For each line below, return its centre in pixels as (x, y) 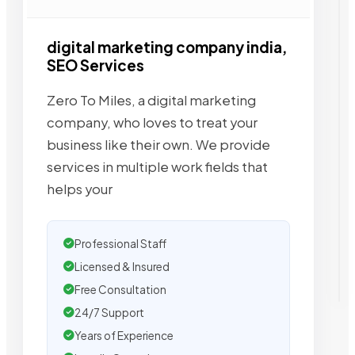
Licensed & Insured (122, 266)
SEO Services (95, 65)
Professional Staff (120, 243)
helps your (80, 189)
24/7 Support (109, 312)
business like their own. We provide (158, 144)
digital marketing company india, (167, 47)
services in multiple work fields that (157, 166)
